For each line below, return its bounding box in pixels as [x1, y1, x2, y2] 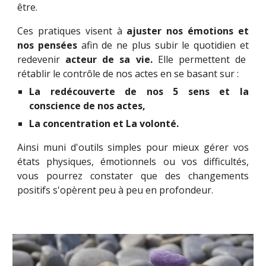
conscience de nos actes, [29, 99, 146, 112]
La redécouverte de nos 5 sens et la [29, 84, 249, 98]
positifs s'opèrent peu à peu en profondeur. [17, 183, 216, 197]
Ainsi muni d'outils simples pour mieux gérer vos [17, 140, 249, 154]
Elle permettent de [157, 52, 246, 66]
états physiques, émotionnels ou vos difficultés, [17, 154, 249, 168]
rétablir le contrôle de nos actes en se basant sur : [17, 66, 239, 80]
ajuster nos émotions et [126, 24, 249, 37]
